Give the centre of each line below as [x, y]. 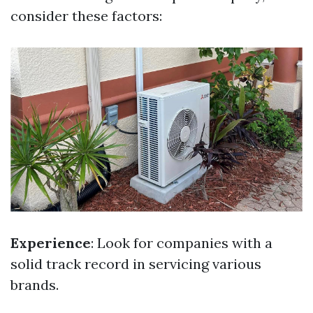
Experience [51, 243]
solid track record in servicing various [136, 264]
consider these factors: [86, 16]
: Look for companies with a [182, 243]
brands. [35, 285]
